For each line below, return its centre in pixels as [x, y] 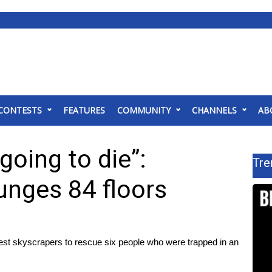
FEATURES [84, 110]
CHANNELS [214, 110]
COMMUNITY [144, 110]
